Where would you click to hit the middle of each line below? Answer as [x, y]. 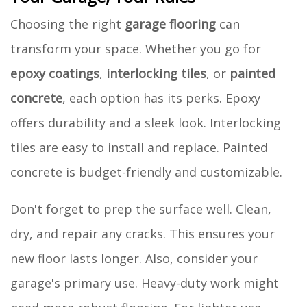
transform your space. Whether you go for [136, 48]
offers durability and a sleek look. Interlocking [146, 122]
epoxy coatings [55, 73]
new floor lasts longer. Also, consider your [134, 258]
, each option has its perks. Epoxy [161, 98]
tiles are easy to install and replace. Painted [139, 147]
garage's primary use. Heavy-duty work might [145, 283]
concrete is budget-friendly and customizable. [146, 172]
